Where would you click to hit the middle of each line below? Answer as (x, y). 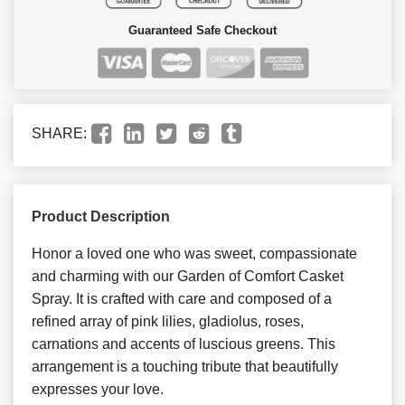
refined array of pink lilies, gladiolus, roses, (168, 321)
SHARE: (59, 133)
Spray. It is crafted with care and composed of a (182, 298)
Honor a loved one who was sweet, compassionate (194, 253)
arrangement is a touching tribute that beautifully (185, 366)
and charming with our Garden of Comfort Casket (188, 276)
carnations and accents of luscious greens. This (184, 344)
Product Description (101, 216)
